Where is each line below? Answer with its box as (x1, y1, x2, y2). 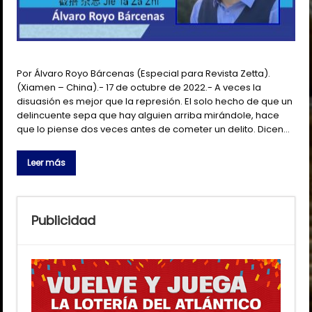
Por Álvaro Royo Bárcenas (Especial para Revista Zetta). (17, 67, 271, 81)
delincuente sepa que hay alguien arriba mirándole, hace (17, 109, 280, 123)
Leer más (27, 157, 66, 169)
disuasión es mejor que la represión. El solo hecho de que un (17, 95, 293, 109)
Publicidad (31, 212, 96, 230)
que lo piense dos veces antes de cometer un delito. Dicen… (17, 123, 290, 136)
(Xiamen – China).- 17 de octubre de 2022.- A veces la (17, 81, 262, 95)
